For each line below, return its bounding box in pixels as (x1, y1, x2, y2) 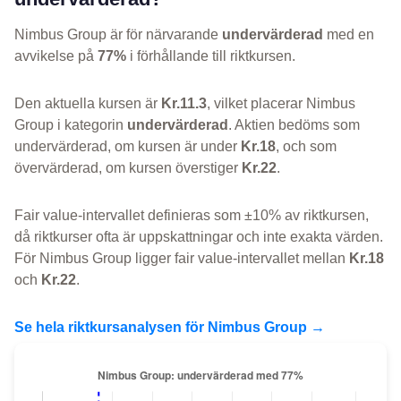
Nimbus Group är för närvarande (14, 27, 222, 43)
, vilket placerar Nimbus (207, 96, 355, 112)
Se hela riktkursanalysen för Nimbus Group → (14, 320, 325, 336)
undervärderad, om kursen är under (14, 139, 241, 155)
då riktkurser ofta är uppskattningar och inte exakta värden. (14, 229, 383, 245)
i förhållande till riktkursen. (126, 48, 295, 64)
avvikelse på (14, 48, 98, 64)
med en (323, 27, 374, 43)
